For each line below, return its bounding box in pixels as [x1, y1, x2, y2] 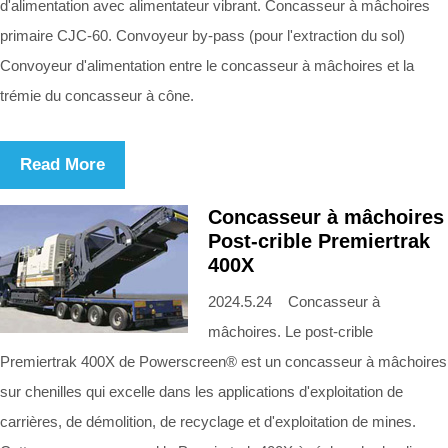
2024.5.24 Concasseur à [208, 292, 380, 310]
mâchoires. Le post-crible [208, 322, 373, 340]
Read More [20, 154, 105, 174]
